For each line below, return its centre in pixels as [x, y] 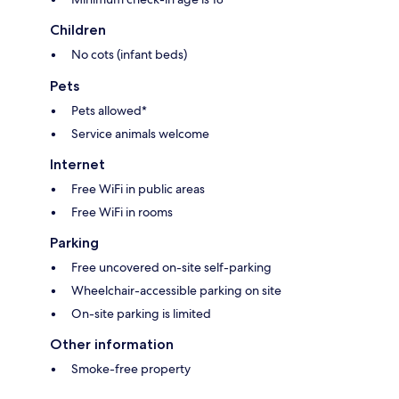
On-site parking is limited [141, 314]
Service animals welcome [140, 134]
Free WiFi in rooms [122, 212]
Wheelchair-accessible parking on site [176, 291]
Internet [77, 165]
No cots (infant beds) [129, 55]
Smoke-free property [131, 369]
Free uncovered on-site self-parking [171, 268]
